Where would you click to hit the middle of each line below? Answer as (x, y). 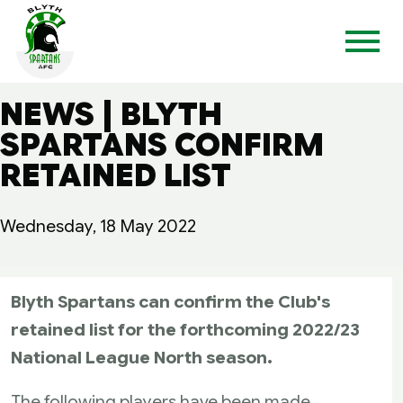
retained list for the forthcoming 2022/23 (185, 329)
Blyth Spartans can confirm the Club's (170, 301)
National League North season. (142, 357)
